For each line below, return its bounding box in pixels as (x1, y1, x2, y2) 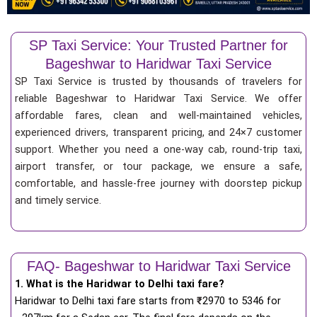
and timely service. (15, 194, 101, 207)
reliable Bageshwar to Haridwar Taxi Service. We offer (15, 92, 302, 105)
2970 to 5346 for (202, 294, 281, 307)
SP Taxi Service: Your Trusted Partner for (29, 38, 288, 54)
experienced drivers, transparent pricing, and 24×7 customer (15, 126, 302, 139)
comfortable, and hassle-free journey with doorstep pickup (15, 177, 302, 190)
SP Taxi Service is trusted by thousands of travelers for (15, 75, 302, 88)
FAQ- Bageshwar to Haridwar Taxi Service (26, 258, 291, 274)
